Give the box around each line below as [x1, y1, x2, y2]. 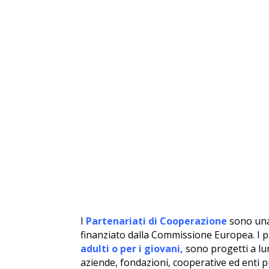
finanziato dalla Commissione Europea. [80, 228, 255, 241]
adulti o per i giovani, [80, 241, 186, 255]
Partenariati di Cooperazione [83, 214, 228, 228]
